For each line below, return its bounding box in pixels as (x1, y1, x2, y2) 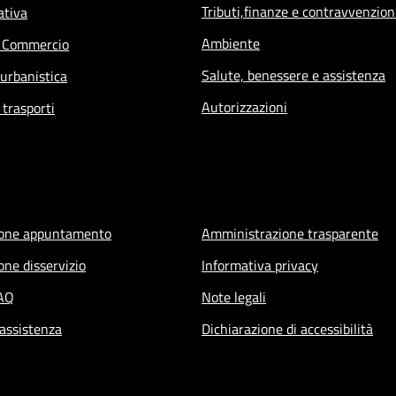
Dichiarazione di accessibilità (202, 317, 373, 339)
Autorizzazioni (202, 95, 287, 118)
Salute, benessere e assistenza (202, 64, 385, 86)
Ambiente (202, 32, 260, 54)
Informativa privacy (202, 254, 318, 276)
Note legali (202, 286, 266, 308)
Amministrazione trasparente (202, 222, 378, 244)
